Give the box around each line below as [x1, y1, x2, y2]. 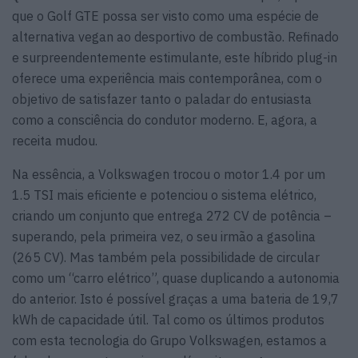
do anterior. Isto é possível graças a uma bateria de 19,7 [12, 291, 339, 308]
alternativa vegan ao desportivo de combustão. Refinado [12, 29, 339, 46]
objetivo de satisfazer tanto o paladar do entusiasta [12, 91, 312, 108]
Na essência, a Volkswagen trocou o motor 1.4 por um [12, 166, 325, 183]
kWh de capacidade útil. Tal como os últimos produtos [12, 312, 324, 328]
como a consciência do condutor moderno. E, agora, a [12, 112, 317, 129]
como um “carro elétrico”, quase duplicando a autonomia [12, 270, 340, 287]
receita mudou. [12, 133, 97, 149]
